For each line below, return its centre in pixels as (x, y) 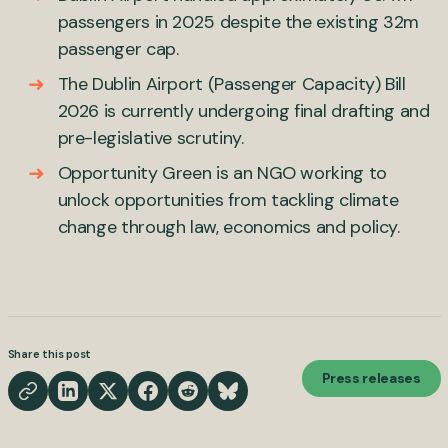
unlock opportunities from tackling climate (228, 199)
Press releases (371, 378)
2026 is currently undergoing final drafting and (243, 110)
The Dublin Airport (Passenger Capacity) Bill (231, 83)
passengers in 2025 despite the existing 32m (238, 21)
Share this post (49, 353)
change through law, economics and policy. (228, 226)
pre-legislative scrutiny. (150, 137)
